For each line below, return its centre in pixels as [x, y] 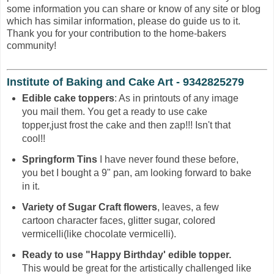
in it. [31, 186]
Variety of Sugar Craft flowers [89, 207]
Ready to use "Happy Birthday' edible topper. [126, 254]
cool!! [33, 138]
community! [31, 46]
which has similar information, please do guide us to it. [124, 21]
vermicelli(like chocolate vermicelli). [99, 234]
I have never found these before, [169, 159]
